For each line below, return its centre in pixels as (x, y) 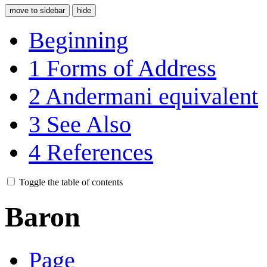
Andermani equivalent (152, 96)
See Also (89, 124)
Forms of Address (131, 68)
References (100, 152)
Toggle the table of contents (71, 182)
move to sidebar (37, 10)
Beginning (78, 40)
